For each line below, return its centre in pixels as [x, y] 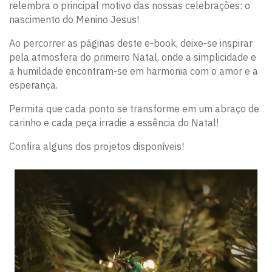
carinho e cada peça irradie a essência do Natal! [114, 123]
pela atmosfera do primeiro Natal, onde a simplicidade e [133, 57]
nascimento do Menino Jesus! [74, 20]
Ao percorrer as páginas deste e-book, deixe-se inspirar [131, 43]
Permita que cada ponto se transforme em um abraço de [134, 109]
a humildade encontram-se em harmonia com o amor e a [134, 71]
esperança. [33, 85]
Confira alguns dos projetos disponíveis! [97, 147]
